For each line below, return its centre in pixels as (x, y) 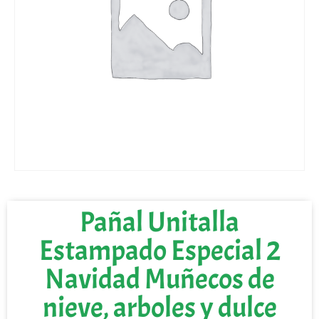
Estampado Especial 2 (159, 250)
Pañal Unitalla (159, 222)
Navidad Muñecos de (159, 279)
